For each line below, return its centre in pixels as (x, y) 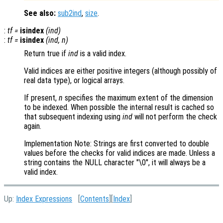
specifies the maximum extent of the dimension (138, 98)
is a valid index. (102, 53)
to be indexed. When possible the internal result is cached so (119, 107)
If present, (41, 98)
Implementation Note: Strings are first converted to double (116, 143)
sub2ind (70, 13)
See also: (40, 13)
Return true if (46, 53)
